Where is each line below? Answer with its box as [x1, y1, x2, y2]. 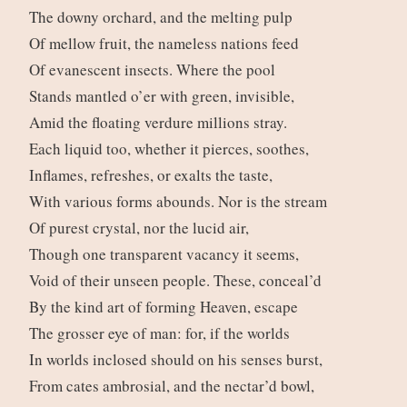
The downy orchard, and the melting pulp [28, 6, 298, 28]
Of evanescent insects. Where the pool [28, 59, 281, 81]
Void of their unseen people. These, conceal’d [28, 270, 327, 292]
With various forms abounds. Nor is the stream [28, 191, 333, 213]
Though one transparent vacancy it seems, [28, 243, 304, 265]
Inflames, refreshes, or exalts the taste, [28, 164, 278, 186]
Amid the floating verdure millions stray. [28, 112, 293, 134]
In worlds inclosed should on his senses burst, [28, 349, 328, 371]
